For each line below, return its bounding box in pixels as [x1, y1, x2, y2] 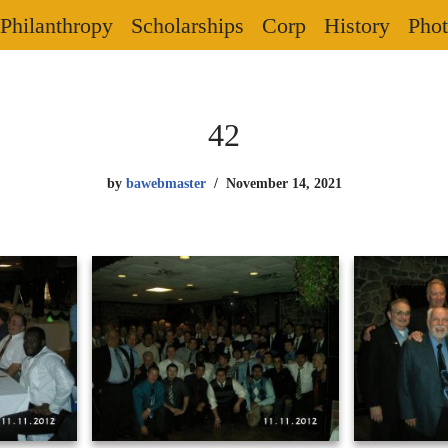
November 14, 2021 [225, 175, 342, 191]
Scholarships [130, 13, 244, 38]
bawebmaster [125, 175, 206, 191]
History [323, 13, 390, 38]
